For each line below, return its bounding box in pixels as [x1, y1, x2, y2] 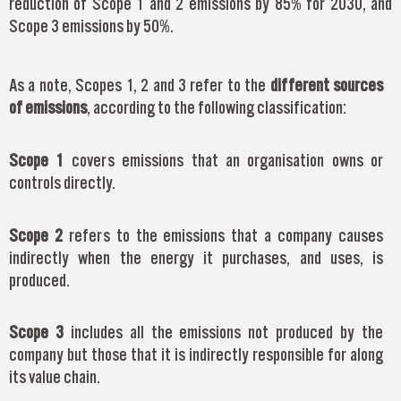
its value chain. [9, 367, 100, 388]
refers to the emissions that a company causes [68, 225, 384, 245]
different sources [269, 75, 384, 96]
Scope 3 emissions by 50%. [9, 15, 174, 36]
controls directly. [9, 173, 115, 192]
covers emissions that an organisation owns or [64, 150, 383, 170]
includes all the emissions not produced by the [70, 322, 384, 343]
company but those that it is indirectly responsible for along [9, 345, 383, 365]
